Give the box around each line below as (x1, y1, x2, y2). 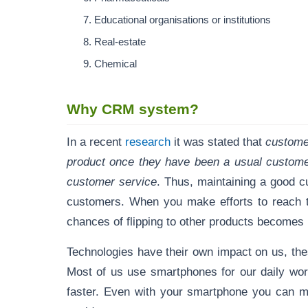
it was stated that (170, 135, 266, 148)
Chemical (94, 58, 140, 70)
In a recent (67, 135, 122, 148)
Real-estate (94, 36, 148, 48)
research (122, 135, 171, 148)
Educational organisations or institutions (94, 14, 274, 26)
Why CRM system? (67, 101, 203, 118)
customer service (67, 175, 157, 188)
